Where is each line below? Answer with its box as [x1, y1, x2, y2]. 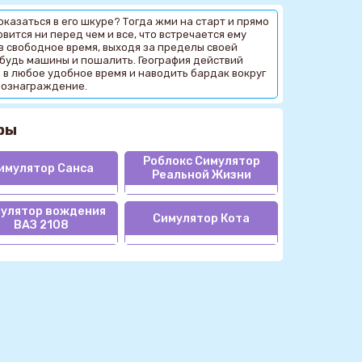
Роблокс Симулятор [142, 154, 260, 169]
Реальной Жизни [151, 168, 251, 183]
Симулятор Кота [153, 211, 250, 225]
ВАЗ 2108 [14, 218, 69, 233]
